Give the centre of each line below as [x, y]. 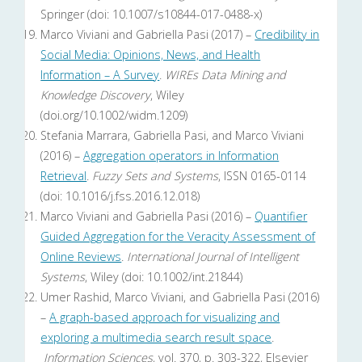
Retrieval [64, 176]
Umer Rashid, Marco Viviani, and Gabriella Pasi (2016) [180, 297]
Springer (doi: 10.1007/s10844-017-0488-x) [152, 15]
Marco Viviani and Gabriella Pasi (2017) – [148, 35]
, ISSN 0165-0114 [263, 176]
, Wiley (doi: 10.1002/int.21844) [164, 277]
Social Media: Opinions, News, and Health [151, 55]
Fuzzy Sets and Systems [156, 176]
